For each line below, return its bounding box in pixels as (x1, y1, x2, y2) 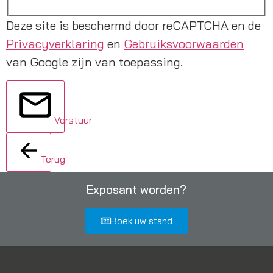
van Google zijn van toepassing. (6, 54, 183, 70)
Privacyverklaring (6, 36, 104, 52)
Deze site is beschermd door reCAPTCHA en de (6, 18, 261, 34)
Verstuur (54, 113, 92, 126)
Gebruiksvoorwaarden (124, 36, 244, 52)
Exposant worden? (87, 182, 186, 197)
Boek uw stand (111, 214, 172, 227)
